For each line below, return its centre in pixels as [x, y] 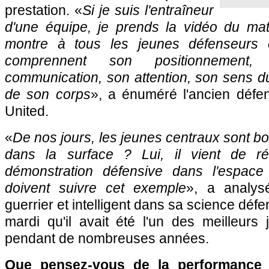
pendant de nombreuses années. [107, 238]
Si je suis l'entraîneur [148, 10]
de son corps [48, 94]
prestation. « [44, 10]
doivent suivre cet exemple [96, 188]
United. [27, 111]
